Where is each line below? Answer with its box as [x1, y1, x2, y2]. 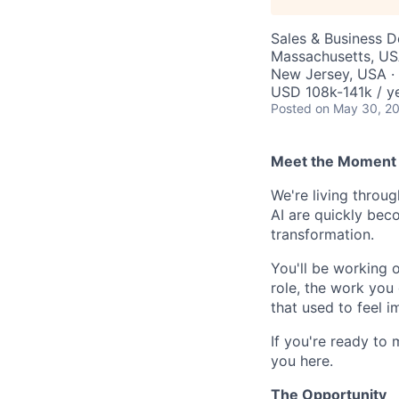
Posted [271, 101, 312, 116]
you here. [271, 352, 333, 370]
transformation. [271, 225, 374, 243]
